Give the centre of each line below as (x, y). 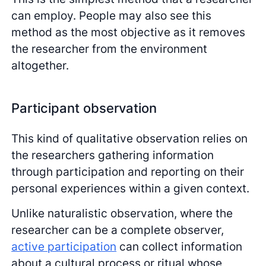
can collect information (180, 247)
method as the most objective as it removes (129, 32)
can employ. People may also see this (112, 16)
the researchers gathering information (113, 155)
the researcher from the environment (110, 49)
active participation (64, 247)
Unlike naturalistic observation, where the (122, 213)
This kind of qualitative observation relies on (130, 138)
